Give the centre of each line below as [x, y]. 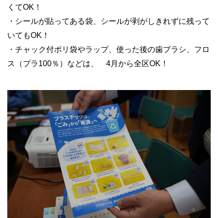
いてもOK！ [28, 35]
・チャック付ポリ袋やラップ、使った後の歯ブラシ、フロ [109, 49]
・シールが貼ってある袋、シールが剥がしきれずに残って [109, 21]
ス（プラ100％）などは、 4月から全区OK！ [88, 63]
